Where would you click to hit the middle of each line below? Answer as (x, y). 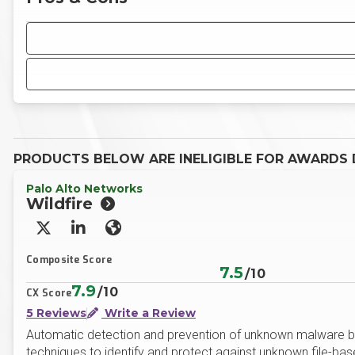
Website (140, 235)
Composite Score (69, 260)
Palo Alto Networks (84, 189)
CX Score (49, 293)
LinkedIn (107, 235)
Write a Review (149, 313)
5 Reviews (56, 313)
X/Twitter (73, 235)
